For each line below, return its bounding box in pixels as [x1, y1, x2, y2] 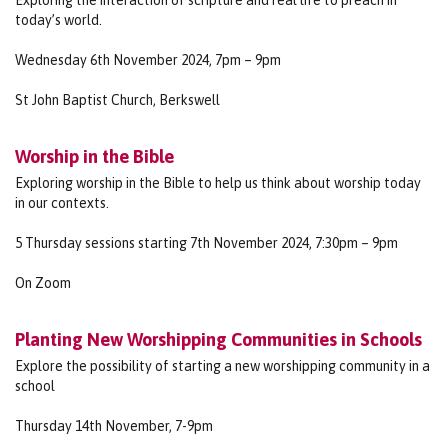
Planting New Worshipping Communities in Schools [15, 328, 422, 350]
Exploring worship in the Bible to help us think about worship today [15, 174, 421, 191]
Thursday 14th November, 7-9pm [15, 417, 213, 434]
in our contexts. [15, 194, 109, 211]
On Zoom [15, 274, 71, 291]
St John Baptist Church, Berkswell [15, 91, 220, 108]
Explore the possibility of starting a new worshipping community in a [15, 357, 430, 374]
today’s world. [15, 11, 102, 28]
